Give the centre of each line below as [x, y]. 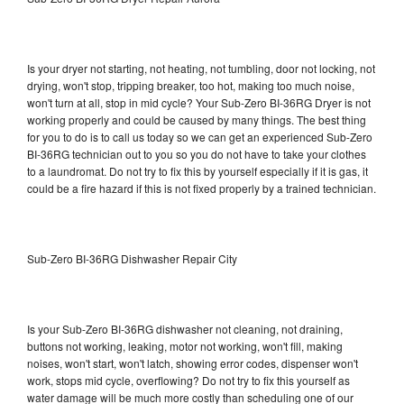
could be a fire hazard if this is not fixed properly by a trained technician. [202, 188]
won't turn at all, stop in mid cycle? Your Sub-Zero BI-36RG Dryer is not [199, 102]
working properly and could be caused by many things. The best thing [197, 119]
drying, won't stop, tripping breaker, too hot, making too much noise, [191, 85]
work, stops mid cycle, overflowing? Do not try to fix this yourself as [188, 380]
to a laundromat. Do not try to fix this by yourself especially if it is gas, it [197, 170]
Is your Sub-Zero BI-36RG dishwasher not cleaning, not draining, [185, 328]
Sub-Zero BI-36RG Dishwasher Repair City [132, 258]
